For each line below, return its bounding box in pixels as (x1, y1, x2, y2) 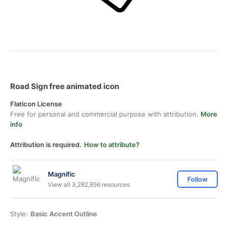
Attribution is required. (10, 140, 81, 149)
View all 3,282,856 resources (48, 180, 130, 188)
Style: (10, 210, 28, 218)
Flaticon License (10, 100, 62, 108)
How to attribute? (84, 140, 139, 149)
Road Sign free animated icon (10, 81, 119, 91)
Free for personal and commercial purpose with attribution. (10, 110, 201, 118)
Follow (187, 175, 208, 183)
